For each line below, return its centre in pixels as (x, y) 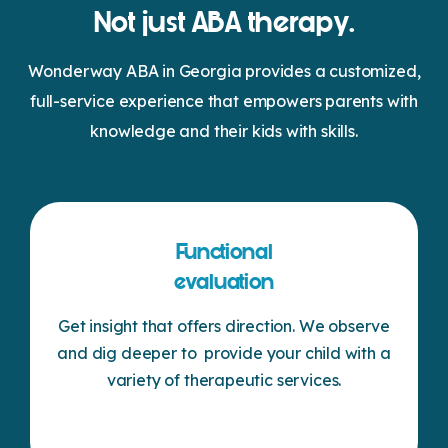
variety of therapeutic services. (224, 379)
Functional (224, 251)
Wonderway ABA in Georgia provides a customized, (224, 70)
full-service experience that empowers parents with (224, 100)
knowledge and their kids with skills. (224, 130)
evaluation (224, 281)
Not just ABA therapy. (224, 22)
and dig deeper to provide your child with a (224, 352)
